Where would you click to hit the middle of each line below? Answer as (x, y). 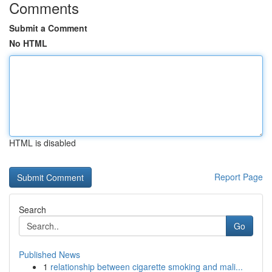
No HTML (28, 43)
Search (32, 209)
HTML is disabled (42, 143)
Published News (49, 254)
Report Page (239, 177)
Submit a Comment (48, 28)
